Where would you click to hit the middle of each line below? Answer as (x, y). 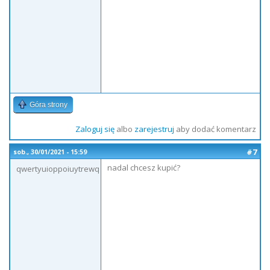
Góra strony (49, 105)
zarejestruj (154, 129)
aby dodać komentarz (215, 129)
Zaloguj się (95, 129)
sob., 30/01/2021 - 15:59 (50, 152)
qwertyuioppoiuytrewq (58, 169)
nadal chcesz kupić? (144, 168)
